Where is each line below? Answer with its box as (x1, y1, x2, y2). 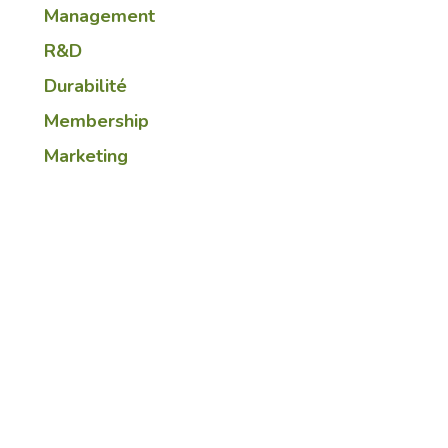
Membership (44, 109, 149, 133)
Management (44, 4, 155, 28)
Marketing (44, 144, 128, 168)
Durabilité (44, 74, 127, 98)
